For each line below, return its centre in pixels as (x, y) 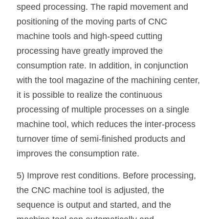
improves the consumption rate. (78, 153)
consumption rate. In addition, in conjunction (102, 66)
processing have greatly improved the (90, 51)
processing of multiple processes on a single (103, 109)
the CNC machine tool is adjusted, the (90, 190)
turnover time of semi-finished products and (101, 139)
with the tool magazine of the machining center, (108, 80)
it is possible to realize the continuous (89, 95)
